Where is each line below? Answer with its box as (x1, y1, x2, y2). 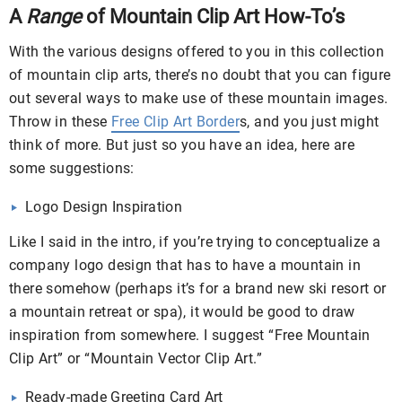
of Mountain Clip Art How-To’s (82, 5, 345, 29)
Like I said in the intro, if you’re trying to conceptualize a (9, 233, 381, 251)
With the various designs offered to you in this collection (9, 43, 385, 61)
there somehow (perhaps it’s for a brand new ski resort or (9, 280, 387, 298)
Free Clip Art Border (111, 113, 240, 131)
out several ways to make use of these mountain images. (9, 90, 389, 108)
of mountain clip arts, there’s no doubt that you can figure (9, 66, 391, 84)
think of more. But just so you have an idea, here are (9, 136, 355, 154)
